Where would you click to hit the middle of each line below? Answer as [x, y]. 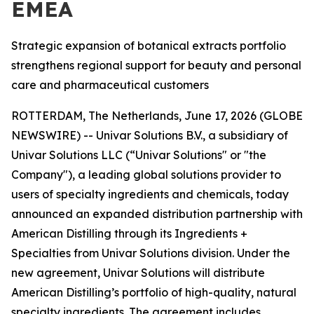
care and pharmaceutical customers [110, 85]
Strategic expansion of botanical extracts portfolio [149, 46]
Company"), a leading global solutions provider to [146, 175]
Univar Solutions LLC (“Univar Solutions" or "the [139, 155]
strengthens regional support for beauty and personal [156, 65]
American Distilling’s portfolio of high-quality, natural [154, 292]
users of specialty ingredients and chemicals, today [150, 194]
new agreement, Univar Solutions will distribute [138, 273]
